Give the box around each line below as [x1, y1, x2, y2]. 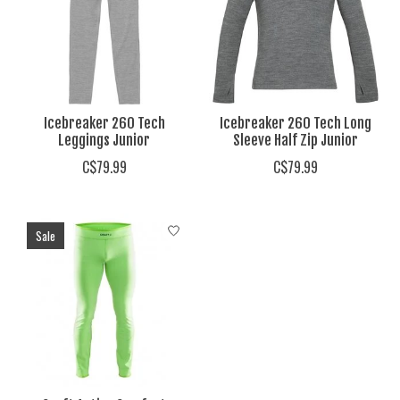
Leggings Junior [58, 131, 151, 150]
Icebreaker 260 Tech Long [219, 114, 371, 133]
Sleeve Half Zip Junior [232, 131, 358, 150]
